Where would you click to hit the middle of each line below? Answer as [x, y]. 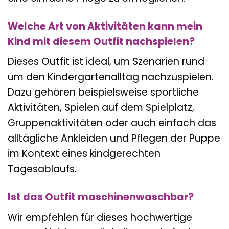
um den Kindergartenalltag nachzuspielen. [111, 77]
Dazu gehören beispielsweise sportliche [103, 93]
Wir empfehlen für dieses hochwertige [100, 217]
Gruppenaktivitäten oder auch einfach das [112, 123]
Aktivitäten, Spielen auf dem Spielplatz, [101, 108]
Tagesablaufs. [42, 169]
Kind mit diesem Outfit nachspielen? [101, 41]
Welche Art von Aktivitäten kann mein [105, 26]
